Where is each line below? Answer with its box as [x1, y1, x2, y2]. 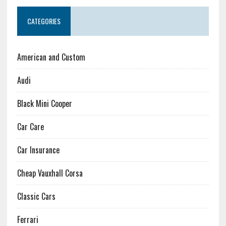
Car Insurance [17, 144, 60, 156]
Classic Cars [17, 190, 55, 203]
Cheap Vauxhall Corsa [17, 167, 83, 180]
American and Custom [17, 51, 85, 64]
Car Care [17, 121, 44, 133]
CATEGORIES [27, 16, 61, 27]
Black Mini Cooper [17, 97, 72, 110]
